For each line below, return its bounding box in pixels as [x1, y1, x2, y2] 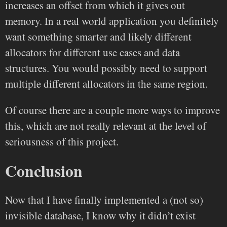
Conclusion [5, 159, 83, 182]
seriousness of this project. [5, 134, 119, 149]
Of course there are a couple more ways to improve [5, 103, 220, 118]
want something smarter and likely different [5, 29, 192, 44]
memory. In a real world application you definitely [5, 14, 219, 28]
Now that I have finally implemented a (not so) [5, 192, 203, 207]
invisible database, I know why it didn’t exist [5, 208, 196, 222]
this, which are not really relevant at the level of [5, 119, 206, 133]
